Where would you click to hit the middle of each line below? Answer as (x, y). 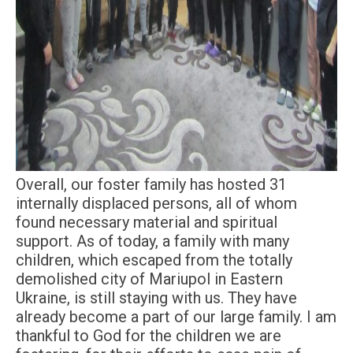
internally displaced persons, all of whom (156, 203)
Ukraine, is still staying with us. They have (156, 298)
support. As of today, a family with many (152, 241)
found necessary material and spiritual (147, 222)
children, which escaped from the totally (154, 260)
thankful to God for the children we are (149, 336)
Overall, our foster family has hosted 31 (151, 184)
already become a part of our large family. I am (176, 317)
